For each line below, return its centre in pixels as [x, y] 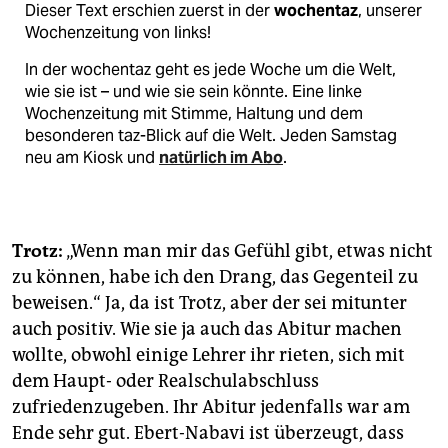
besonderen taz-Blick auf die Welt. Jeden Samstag [211, 135]
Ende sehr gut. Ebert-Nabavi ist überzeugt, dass [208, 432]
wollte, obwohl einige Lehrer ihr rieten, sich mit [208, 354]
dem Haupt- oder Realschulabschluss [165, 380]
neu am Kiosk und [92, 157]
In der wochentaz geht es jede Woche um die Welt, [210, 69]
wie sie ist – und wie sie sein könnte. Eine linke [193, 91]
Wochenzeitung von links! [118, 32]
